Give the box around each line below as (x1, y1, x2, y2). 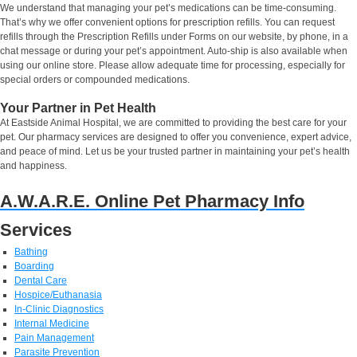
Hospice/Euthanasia (14, 288, 102, 300)
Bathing (14, 245, 48, 257)
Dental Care (14, 274, 67, 286)
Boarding (14, 260, 54, 272)
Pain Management (14, 331, 94, 343)
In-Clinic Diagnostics (14, 303, 104, 315)
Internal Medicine (14, 317, 89, 329)
